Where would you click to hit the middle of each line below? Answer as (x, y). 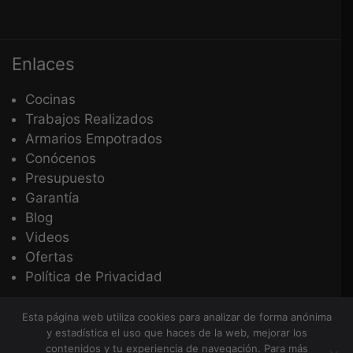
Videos (47, 238)
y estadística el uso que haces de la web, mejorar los (176, 333)
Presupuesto (65, 178)
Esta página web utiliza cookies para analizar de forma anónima (176, 317)
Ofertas (49, 257)
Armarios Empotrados (94, 139)
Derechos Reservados (171, 342)
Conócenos (61, 159)
